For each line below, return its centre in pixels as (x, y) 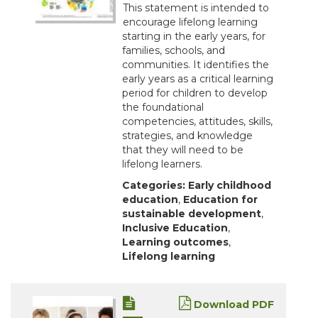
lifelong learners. (162, 164)
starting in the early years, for (194, 37)
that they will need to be (183, 150)
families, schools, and (174, 51)
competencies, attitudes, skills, (197, 122)
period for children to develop (195, 93)
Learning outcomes (175, 242)
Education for (220, 200)
